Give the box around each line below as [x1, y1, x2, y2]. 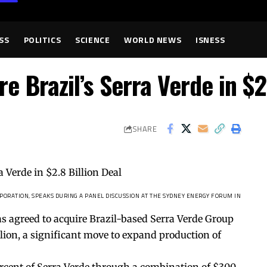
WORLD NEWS [124, 33, 182, 46]
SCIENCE [75, 33, 110, 46]
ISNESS [195, 33, 225, 46]
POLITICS [23, 33, 61, 46]
